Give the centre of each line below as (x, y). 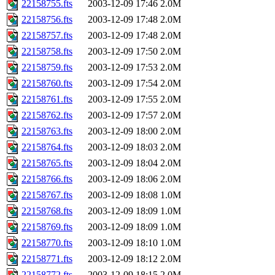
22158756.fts (47, 20)
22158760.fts (47, 83)
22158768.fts (47, 211)
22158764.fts (47, 147)
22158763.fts (47, 131)
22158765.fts (47, 163)
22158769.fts (47, 227)
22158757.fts (47, 36)
